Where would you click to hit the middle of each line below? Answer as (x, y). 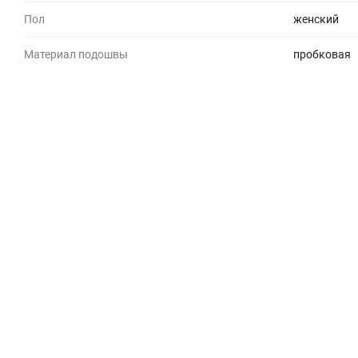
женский (316, 19)
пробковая (322, 54)
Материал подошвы (76, 54)
